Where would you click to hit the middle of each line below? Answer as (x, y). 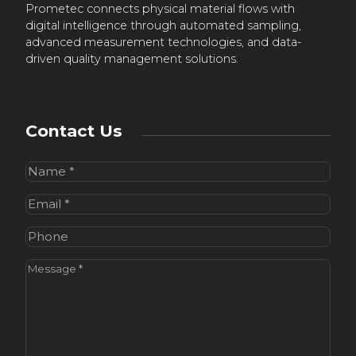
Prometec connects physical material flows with (160, 9)
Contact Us (74, 131)
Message (52, 267)
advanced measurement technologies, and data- (163, 43)
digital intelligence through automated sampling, (163, 26)
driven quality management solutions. (132, 59)
